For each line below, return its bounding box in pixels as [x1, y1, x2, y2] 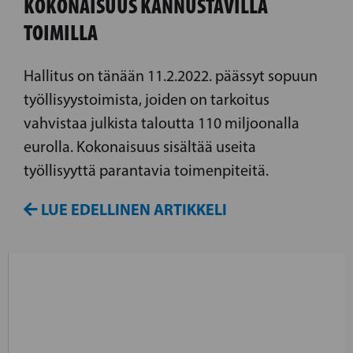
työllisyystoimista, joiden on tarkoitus [24, 90, 269, 110]
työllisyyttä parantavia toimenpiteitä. [24, 161, 269, 180]
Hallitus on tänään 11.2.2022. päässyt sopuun [24, 66, 318, 86]
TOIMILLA [24, 19, 98, 46]
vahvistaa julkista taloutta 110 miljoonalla [24, 113, 299, 133]
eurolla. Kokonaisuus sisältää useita [24, 137, 256, 157]
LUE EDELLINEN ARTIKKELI [38, 199, 227, 220]
